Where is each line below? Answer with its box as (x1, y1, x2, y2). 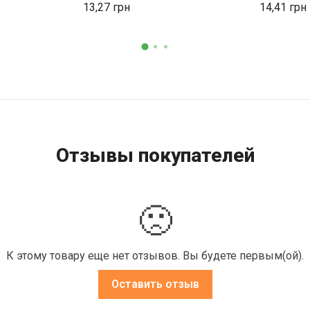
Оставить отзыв (111, 277, 199, 291)
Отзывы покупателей (55, 143, 255, 167)
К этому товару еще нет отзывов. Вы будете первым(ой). (6, 248, 304, 262)
